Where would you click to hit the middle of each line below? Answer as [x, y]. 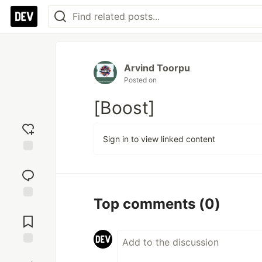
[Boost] [124, 108]
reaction [28, 171]
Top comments [146, 204]
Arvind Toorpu [157, 68]
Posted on [140, 80]
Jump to [28, 207]
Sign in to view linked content [159, 139]
